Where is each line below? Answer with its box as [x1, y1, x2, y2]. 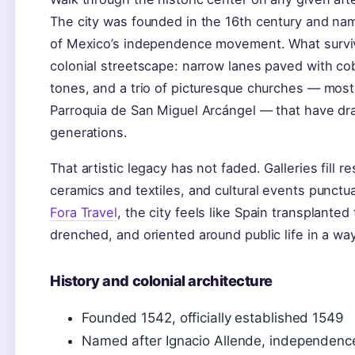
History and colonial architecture [50, 272, 273, 290]
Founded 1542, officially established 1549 [82, 310, 344, 326]
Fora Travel [50, 204, 117, 221]
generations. [50, 124, 128, 140]
